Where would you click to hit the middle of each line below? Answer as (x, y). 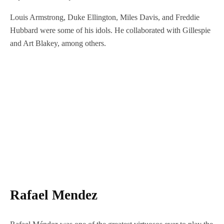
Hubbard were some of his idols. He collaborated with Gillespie (110, 30)
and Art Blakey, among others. (59, 43)
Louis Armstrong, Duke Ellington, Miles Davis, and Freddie (105, 17)
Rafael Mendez (54, 195)
